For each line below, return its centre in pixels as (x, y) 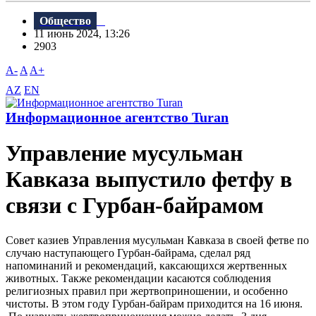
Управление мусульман (124, 153)
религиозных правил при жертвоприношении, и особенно (147, 291)
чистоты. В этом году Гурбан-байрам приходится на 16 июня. (154, 303)
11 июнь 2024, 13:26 (86, 34)
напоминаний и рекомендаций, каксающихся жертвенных (146, 265)
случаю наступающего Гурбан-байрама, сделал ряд (128, 253)
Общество (65, 21)
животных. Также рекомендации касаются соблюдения (138, 278)
